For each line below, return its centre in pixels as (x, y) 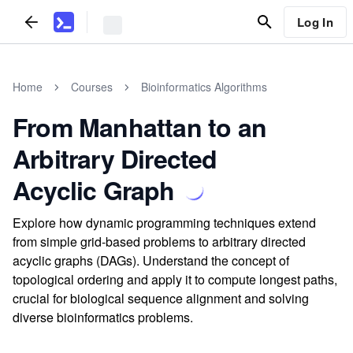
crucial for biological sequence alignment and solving (161, 298)
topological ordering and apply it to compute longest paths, (175, 279)
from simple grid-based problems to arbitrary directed (159, 242)
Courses (92, 87)
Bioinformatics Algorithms (204, 87)
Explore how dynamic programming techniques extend (164, 223)
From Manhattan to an (140, 127)
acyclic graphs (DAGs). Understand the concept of (151, 260)
